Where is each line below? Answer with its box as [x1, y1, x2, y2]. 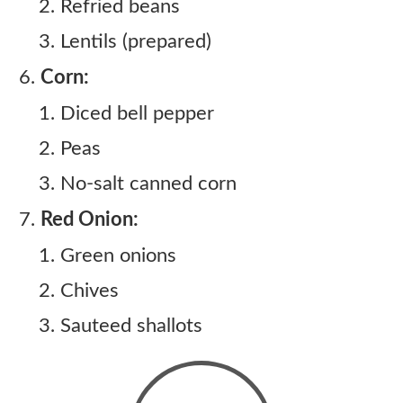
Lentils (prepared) [60, 31, 211, 51]
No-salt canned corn [60, 174, 237, 193]
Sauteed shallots [60, 316, 202, 336]
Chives [60, 281, 119, 300]
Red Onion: [40, 210, 139, 229]
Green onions [60, 246, 176, 265]
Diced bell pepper [60, 103, 214, 123]
